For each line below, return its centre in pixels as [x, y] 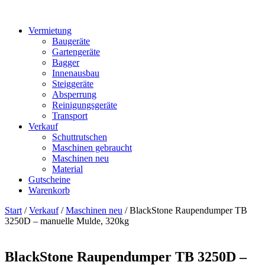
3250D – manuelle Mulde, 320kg [67, 221]
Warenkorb [49, 190]
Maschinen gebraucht [92, 148]
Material [67, 169]
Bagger [66, 62]
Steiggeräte [73, 84]
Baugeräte [71, 41]
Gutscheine [49, 180]
